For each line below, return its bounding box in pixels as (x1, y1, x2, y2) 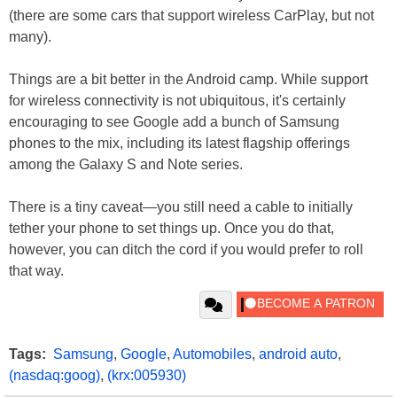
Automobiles (173, 346, 252, 362)
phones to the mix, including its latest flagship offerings (9, 135, 350, 151)
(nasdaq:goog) (9, 367, 100, 383)
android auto (259, 346, 338, 362)
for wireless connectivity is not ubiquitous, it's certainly (9, 92, 346, 108)
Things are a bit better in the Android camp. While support (9, 71, 368, 87)
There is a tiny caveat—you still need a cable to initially (9, 198, 353, 214)
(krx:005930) (107, 367, 186, 383)
